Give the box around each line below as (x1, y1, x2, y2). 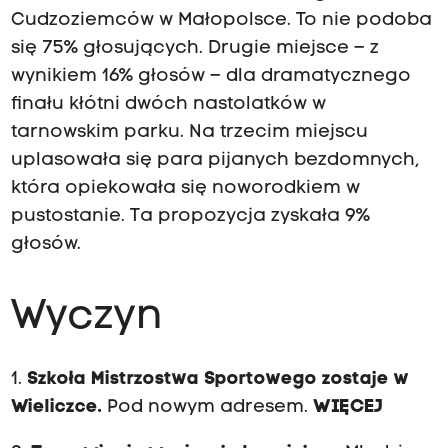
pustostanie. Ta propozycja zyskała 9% (10, 207, 370, 227)
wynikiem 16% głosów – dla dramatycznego (10, 67, 411, 87)
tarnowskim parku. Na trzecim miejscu (10, 123, 368, 143)
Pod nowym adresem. (101, 397, 313, 417)
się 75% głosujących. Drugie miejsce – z (10, 39, 379, 59)
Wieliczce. (10, 397, 102, 417)
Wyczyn (10, 296, 162, 338)
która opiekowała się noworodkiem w (10, 179, 360, 199)
